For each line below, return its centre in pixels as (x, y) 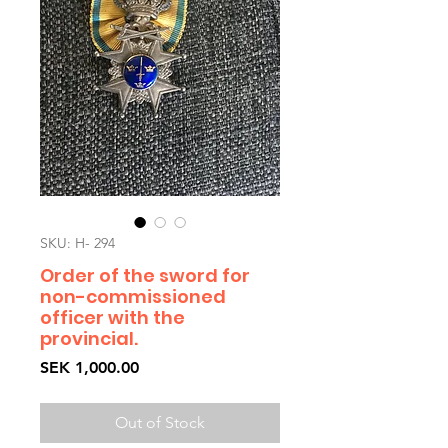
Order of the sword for (145, 276)
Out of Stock (160, 423)
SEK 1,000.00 (89, 368)
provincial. (89, 339)
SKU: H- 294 (77, 243)
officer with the (112, 318)
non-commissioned (133, 297)
